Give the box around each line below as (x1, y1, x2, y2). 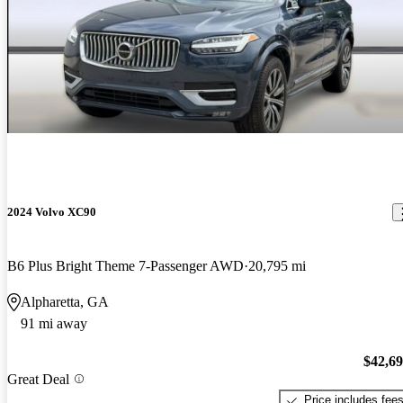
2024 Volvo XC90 (7, 205, 96, 219)
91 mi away (21, 315, 87, 331)
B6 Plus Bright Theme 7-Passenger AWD (7, 257, 244, 273)
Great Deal (7, 371, 69, 387)
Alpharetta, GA (21, 293, 109, 309)
